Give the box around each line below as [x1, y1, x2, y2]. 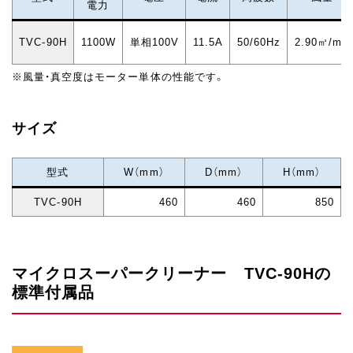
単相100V [129, 36, 179, 49]
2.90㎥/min [294, 36, 351, 49]
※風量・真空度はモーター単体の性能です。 [12, 71, 225, 84]
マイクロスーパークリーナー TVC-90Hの [12, 265, 331, 283]
